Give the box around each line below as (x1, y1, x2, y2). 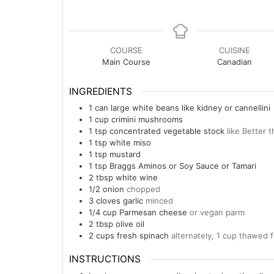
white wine (116, 172, 158, 183)
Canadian (217, 56, 252, 67)
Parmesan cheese (119, 207, 187, 218)
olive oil (116, 219, 144, 229)
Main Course (102, 56, 150, 67)
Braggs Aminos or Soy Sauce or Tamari (109, 161, 256, 171)
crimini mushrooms (111, 114, 183, 125)
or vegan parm (190, 207, 245, 218)
